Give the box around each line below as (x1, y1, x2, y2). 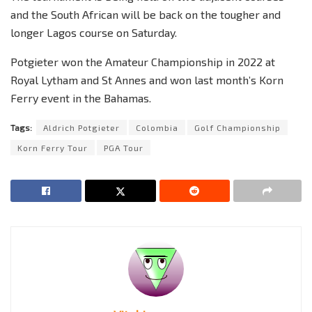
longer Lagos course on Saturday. (10, 25, 177, 39)
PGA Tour (104, 142, 143, 153)
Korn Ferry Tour (17, 142, 88, 153)
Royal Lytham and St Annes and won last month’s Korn (10, 72, 283, 86)
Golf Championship (194, 122, 281, 132)
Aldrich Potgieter (43, 122, 120, 132)
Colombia (136, 122, 178, 132)
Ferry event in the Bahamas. (10, 91, 151, 104)
